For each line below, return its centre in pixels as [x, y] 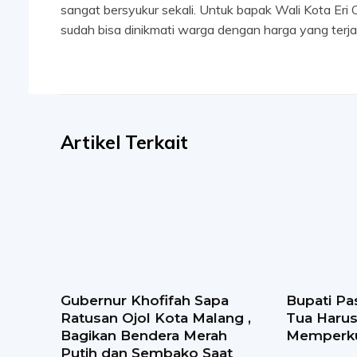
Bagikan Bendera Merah [144, 336]
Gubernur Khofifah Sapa [145, 301]
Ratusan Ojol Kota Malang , [156, 318]
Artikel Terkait [124, 143]
